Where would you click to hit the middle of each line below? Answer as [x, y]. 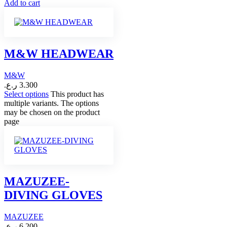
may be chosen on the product [52, 112]
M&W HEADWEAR [59, 54]
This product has [77, 94]
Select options [26, 94]
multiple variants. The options [51, 103]
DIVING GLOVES [53, 195]
